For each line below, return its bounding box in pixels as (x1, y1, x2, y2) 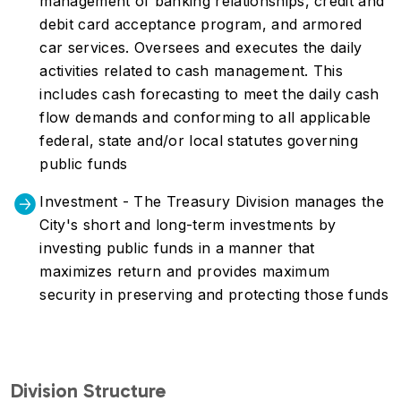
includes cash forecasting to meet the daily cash (39, 85, 380, 103)
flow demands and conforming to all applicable (39, 108, 371, 126)
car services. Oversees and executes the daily (39, 38, 363, 56)
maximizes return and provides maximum (39, 262, 330, 280)
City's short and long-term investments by (39, 216, 337, 234)
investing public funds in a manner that (39, 239, 315, 257)
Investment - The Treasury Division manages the (39, 192, 385, 210)
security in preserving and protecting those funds (39, 286, 389, 303)
